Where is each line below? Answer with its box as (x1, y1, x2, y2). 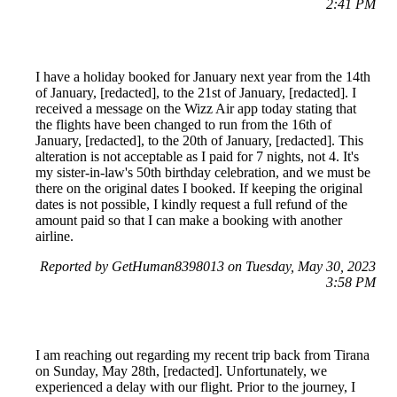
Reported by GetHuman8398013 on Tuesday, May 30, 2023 (40, 259, 376, 275)
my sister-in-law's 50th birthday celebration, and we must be (35, 165, 370, 181)
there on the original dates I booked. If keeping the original (35, 181, 362, 197)
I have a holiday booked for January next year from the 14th (35, 69, 370, 85)
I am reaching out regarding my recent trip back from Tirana (35, 347, 370, 363)
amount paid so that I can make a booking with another (35, 213, 342, 229)
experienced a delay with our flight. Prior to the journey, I (35, 379, 355, 395)
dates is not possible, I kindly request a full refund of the (35, 197, 347, 213)
